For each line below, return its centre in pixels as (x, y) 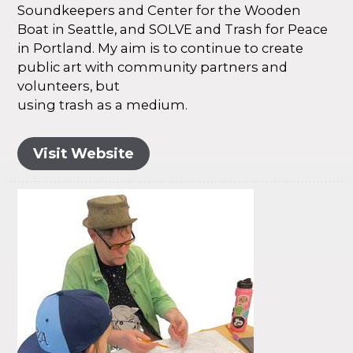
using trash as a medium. (103, 104)
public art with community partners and (153, 67)
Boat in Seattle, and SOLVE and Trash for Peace (173, 29)
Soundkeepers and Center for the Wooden (160, 10)
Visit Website (84, 153)
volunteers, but (69, 85)
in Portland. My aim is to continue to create (161, 48)
